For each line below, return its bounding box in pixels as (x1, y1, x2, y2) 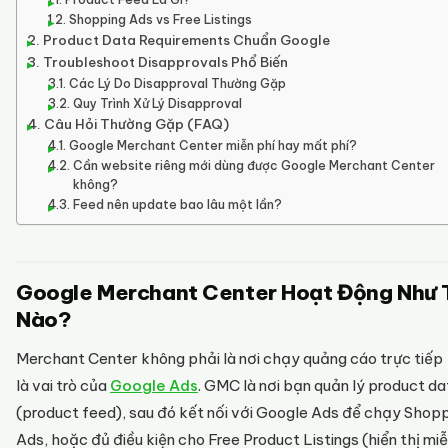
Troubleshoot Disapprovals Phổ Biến (42, 53, 288, 71)
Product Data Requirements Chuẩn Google (42, 31, 330, 49)
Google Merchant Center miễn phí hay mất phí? (68, 138, 357, 153)
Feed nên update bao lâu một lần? (72, 197, 282, 212)
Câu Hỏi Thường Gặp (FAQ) (43, 115, 229, 133)
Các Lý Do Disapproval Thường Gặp (68, 76, 286, 91)
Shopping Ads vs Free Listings (68, 12, 252, 27)
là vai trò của (16, 376, 110, 395)
